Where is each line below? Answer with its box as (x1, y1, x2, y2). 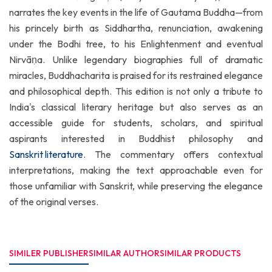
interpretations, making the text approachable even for (9, 164, 263, 176)
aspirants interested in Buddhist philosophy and (9, 132, 263, 144)
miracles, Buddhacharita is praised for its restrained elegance (9, 69, 263, 81)
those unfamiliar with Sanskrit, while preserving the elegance (9, 180, 263, 192)
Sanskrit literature (9, 148, 83, 160)
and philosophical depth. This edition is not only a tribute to (9, 85, 263, 97)
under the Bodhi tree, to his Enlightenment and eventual (9, 38, 263, 50)
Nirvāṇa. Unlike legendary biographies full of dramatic (9, 53, 263, 66)
